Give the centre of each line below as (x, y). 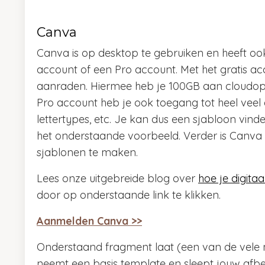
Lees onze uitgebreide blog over (117, 179)
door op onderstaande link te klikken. (129, 195)
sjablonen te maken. (87, 153)
